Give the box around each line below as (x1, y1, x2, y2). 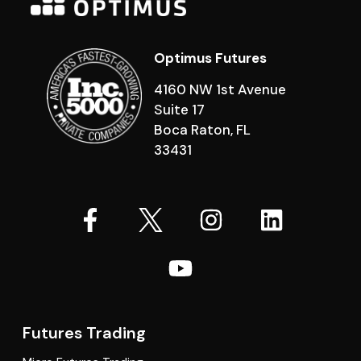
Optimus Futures (153, 48, 267, 67)
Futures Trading (22, 322, 146, 344)
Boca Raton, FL (153, 121, 251, 139)
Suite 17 (153, 101, 205, 119)
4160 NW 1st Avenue (153, 81, 286, 99)
